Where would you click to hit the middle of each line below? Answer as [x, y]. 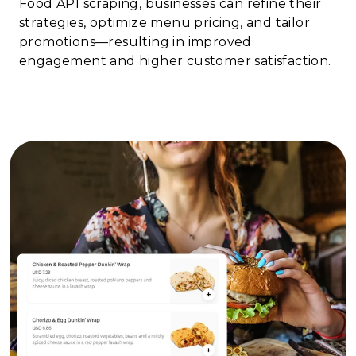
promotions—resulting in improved [135, 41]
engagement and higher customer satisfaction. [175, 60]
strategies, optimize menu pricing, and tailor [164, 22]
